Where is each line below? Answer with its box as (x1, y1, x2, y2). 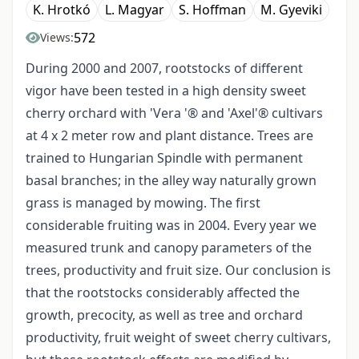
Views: (40, 30, 74, 46)
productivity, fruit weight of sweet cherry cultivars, (26, 329, 331, 347)
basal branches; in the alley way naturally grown (26, 171, 317, 190)
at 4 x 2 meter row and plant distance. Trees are (26, 127, 313, 145)
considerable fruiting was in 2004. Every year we (26, 216, 317, 235)
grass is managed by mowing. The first (26, 194, 260, 212)
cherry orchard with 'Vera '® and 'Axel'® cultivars (26, 104, 323, 123)
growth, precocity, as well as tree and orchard (26, 306, 303, 325)
